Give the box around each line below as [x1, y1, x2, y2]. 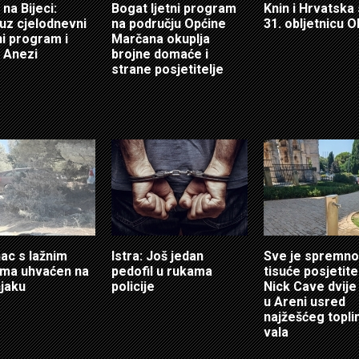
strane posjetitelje [111, 62, 224, 77]
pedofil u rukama [111, 264, 212, 279]
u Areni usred [264, 294, 345, 309]
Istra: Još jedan [111, 248, 204, 264]
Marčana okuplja [111, 31, 210, 46]
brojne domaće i [111, 46, 208, 62]
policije [111, 279, 155, 294]
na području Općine [111, 16, 226, 31]
